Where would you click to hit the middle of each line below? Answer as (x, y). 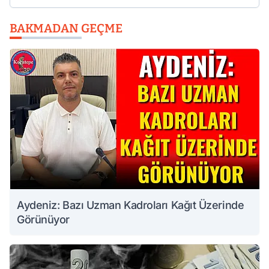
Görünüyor (43, 219)
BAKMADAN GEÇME (66, 28)
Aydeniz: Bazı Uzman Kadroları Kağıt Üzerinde (131, 205)
